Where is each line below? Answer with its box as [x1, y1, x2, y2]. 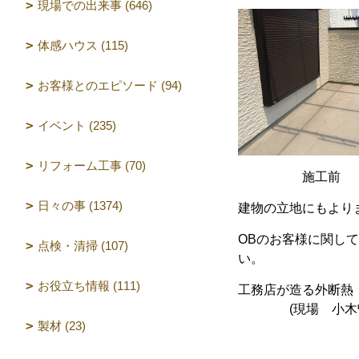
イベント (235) [38, 119, 116, 132]
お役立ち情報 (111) [38, 279, 140, 292]
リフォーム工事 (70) [38, 159, 146, 172]
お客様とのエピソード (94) [38, 79, 182, 92]
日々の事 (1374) [38, 199, 123, 212]
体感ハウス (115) [38, 38, 128, 52]
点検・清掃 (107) [38, 239, 128, 252]
